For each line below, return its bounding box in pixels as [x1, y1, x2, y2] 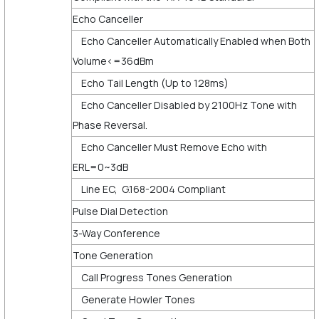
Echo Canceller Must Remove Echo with [72, 140, 267, 154]
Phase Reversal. [72, 117, 150, 132]
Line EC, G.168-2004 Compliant [72, 182, 226, 196]
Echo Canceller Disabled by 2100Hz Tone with [72, 98, 297, 112]
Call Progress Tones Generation [72, 270, 234, 284]
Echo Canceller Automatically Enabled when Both [72, 33, 310, 48]
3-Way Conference [72, 226, 160, 240]
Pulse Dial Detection [72, 204, 168, 218]
